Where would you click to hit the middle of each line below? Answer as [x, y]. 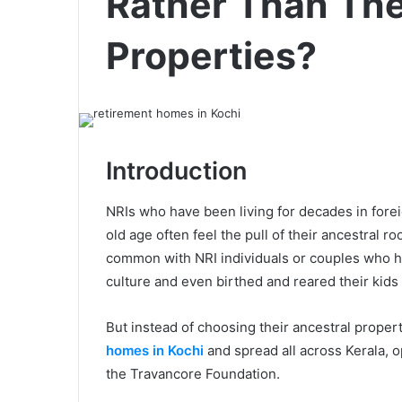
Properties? [211, 56]
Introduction [179, 171]
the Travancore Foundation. [193, 373]
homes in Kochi [155, 350]
